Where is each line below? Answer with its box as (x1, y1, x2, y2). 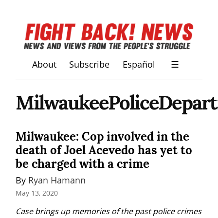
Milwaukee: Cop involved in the (16, 128, 189, 144)
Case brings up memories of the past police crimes (16, 206, 201, 217)
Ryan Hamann (28, 174, 86, 186)
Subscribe (69, 58, 110, 71)
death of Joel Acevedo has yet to (16, 142, 192, 158)
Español (122, 58, 155, 71)
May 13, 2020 (16, 188, 58, 198)
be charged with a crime (16, 156, 149, 171)
